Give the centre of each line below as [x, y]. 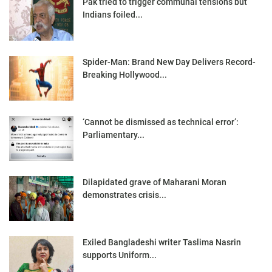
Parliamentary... [114, 134]
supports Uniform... [120, 255]
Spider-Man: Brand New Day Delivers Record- [169, 62]
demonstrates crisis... [124, 195]
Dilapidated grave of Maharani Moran [155, 182]
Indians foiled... [113, 14]
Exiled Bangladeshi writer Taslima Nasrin [162, 242]
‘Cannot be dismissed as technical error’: [161, 122]
